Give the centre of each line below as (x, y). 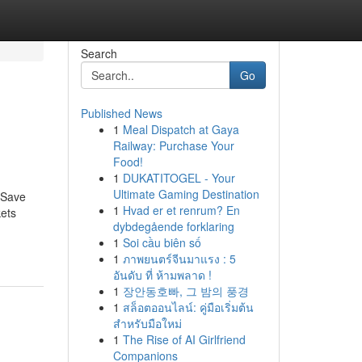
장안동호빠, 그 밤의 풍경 (185, 291)
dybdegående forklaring (173, 226)
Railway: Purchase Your (173, 145)
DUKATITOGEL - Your (179, 178)
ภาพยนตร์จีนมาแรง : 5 (179, 259)
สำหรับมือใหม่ (147, 323)
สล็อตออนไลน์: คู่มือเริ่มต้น (188, 307)
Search (99, 53)
